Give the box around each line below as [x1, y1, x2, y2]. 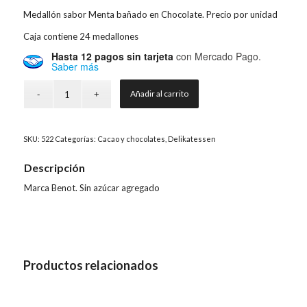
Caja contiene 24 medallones [23, 31, 138, 42]
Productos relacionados [23, 258, 158, 273]
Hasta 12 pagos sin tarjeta [51, 49, 173, 64]
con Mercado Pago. [173, 49, 261, 64]
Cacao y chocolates [97, 134, 165, 144]
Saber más [51, 60, 99, 74]
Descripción [23, 161, 85, 175]
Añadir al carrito [130, 88, 189, 99]
